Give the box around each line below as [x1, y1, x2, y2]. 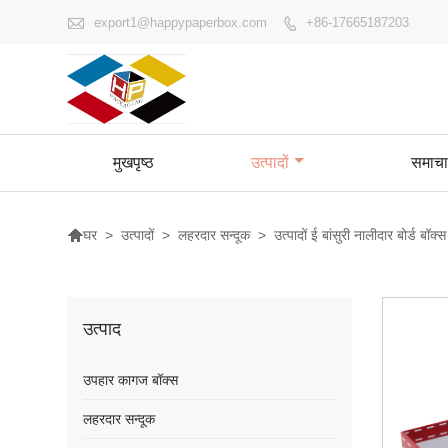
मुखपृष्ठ [112, 154, 154, 171]
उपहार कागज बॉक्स [83, 372, 179, 388]
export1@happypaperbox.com [94, 14, 268, 30]
